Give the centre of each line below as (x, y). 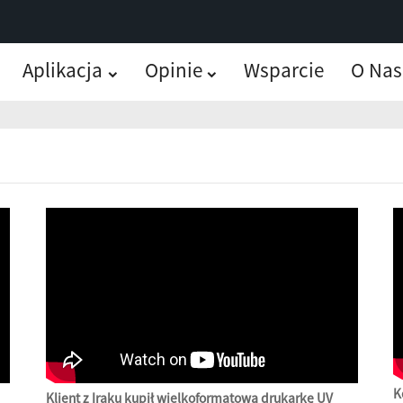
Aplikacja (62, 70)
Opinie (173, 70)
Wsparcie (284, 70)
